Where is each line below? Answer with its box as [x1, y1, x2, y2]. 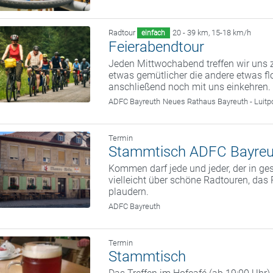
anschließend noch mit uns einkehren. [108, 81, 271, 93]
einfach [141, 29, 166, 38]
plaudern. [108, 186, 149, 198]
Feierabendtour [108, 38, 205, 56]
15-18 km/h [211, 28, 251, 38]
